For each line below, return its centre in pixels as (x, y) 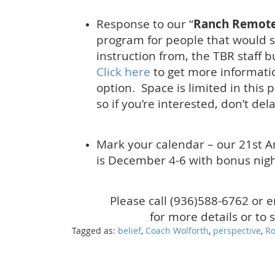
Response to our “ (145, 24)
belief (130, 231)
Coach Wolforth (177, 231)
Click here (123, 72)
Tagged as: (95, 231)
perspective (237, 231)
